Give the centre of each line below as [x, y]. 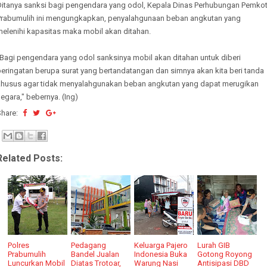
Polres [19, 245]
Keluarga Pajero [161, 245]
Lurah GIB [214, 245]
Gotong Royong [225, 254]
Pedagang [89, 245]
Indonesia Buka [161, 254]
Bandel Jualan [95, 254]
